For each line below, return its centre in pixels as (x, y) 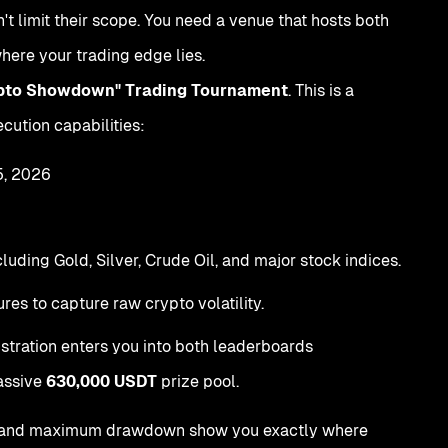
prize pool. (198, 381)
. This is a (321, 90)
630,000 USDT (101, 381)
